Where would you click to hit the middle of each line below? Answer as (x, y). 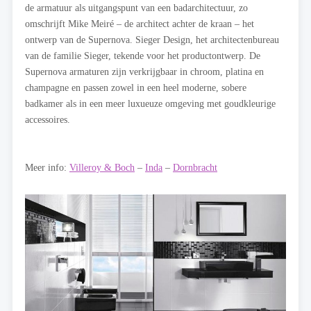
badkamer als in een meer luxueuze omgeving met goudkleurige (150, 104)
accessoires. (48, 120)
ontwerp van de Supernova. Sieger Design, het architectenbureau (152, 40)
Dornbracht (195, 168)
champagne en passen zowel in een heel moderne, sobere (136, 88)
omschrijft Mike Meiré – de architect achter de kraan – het (140, 24)
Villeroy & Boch (102, 168)
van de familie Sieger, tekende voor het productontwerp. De (143, 56)
